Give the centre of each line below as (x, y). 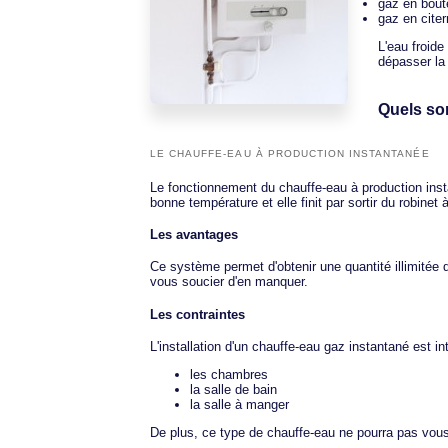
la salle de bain (233, 389)
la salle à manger (239, 404)
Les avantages (194, 234)
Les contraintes (197, 314)
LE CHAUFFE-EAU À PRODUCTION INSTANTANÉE (290, 153)
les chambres (229, 374)
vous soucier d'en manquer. (229, 282)
